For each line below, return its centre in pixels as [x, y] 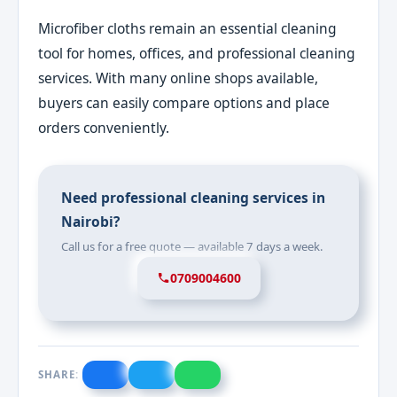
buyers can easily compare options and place [184, 102]
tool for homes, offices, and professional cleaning [197, 53]
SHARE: [58, 374]
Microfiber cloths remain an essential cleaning [188, 28]
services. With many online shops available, [179, 78]
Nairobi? [91, 221]
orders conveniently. [104, 127]
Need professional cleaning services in [194, 197]
